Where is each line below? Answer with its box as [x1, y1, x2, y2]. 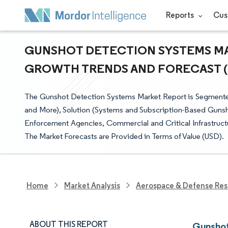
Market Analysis [64, 180, 120, 190]
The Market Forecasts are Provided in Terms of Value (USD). [24, 131, 224, 141]
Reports [165, 10, 195, 20]
